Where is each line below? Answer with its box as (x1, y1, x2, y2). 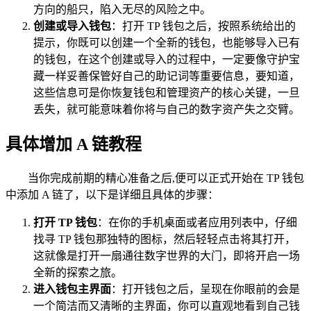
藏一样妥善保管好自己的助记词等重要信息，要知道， (33, 69, 300, 82)
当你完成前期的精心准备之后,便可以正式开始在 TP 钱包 (28, 171, 304, 184)
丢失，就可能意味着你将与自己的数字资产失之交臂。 (33, 103, 300, 115)
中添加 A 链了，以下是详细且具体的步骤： (6, 188, 219, 201)
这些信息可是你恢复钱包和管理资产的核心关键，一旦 (33, 86, 300, 99)
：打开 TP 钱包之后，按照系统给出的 (111, 19, 296, 32)
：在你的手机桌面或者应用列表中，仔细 (97, 216, 297, 228)
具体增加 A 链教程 (6, 135, 142, 153)
